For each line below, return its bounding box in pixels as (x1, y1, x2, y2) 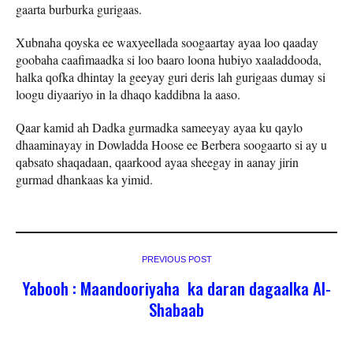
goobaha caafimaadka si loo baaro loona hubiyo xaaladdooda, (16, 50, 321, 68)
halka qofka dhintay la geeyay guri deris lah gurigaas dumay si (16, 68, 325, 85)
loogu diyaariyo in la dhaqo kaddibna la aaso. (16, 85, 240, 102)
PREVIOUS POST (141, 254, 212, 264)
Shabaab (149, 296, 204, 321)
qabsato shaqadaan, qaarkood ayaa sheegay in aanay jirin (16, 153, 299, 170)
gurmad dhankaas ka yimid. (16, 170, 153, 188)
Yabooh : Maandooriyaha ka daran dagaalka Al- (22, 275, 331, 300)
